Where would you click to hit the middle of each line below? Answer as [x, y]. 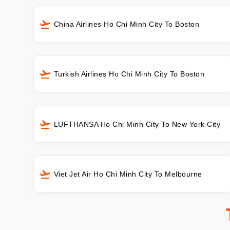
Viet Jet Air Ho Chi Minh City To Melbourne [128, 174]
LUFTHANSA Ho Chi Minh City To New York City [137, 124]
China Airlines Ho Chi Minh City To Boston [127, 24]
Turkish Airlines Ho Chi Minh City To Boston [129, 74]
